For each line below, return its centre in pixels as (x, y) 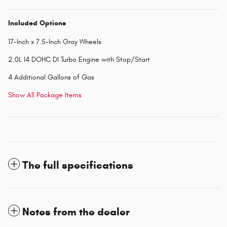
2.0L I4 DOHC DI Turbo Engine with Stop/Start (79, 60)
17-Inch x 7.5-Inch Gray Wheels (55, 42)
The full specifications (78, 165)
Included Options (37, 23)
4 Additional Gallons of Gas (51, 78)
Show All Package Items (45, 95)
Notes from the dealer (76, 212)
